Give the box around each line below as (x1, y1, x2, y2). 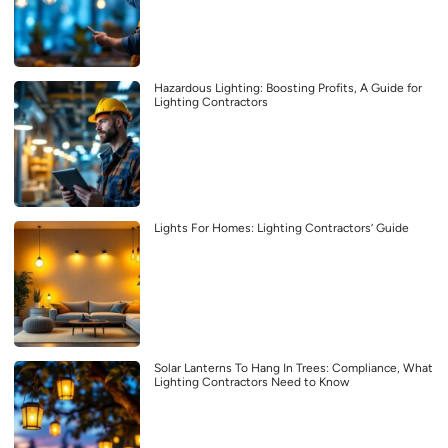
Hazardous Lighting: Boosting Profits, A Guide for (154, 81, 422, 96)
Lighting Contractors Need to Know (154, 375, 349, 390)
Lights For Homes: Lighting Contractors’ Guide (154, 221, 409, 236)
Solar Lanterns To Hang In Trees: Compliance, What (154, 361, 433, 376)
